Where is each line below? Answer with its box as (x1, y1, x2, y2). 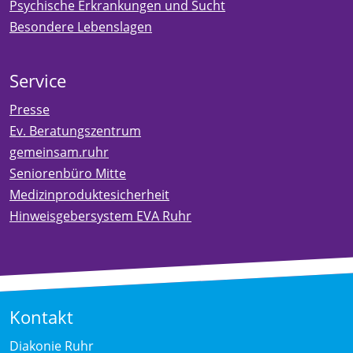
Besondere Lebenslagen (9, 17, 152, 35)
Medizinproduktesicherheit (9, 185, 169, 203)
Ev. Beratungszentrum (9, 121, 141, 139)
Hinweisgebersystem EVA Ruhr (9, 206, 191, 225)
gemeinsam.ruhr (9, 143, 109, 161)
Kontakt (9, 305, 73, 329)
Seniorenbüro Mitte (9, 164, 126, 182)
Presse (9, 100, 50, 118)
